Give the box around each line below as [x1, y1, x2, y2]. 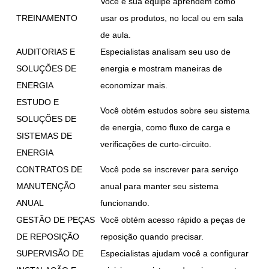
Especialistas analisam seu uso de [100, 46, 231, 56]
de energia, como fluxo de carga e [100, 122, 231, 132]
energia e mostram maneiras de [100, 63, 223, 73]
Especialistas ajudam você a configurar [100, 248, 249, 258]
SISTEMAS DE [16, 130, 73, 141]
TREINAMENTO [16, 13, 78, 23]
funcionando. [100, 198, 150, 208]
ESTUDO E [16, 97, 59, 107]
